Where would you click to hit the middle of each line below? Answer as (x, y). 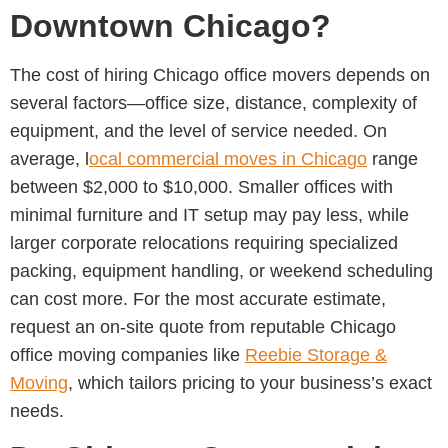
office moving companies (109, 354)
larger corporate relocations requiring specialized (204, 242)
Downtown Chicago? (170, 25)
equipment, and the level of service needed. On (198, 130)
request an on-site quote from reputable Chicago (203, 326)
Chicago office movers (242, 74)
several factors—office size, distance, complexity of (213, 102)
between (46, 186)
